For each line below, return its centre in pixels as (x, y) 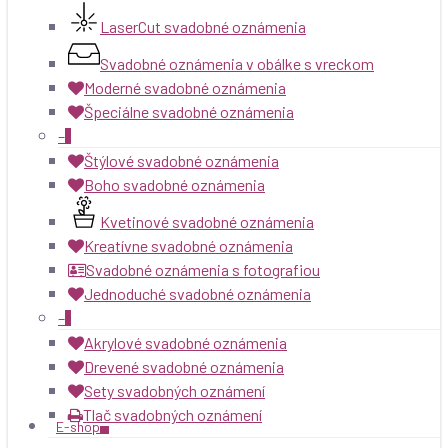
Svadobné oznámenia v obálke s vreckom (237, 63)
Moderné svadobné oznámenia (185, 87)
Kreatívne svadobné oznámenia (188, 245)
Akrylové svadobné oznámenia (185, 342)
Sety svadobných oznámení (174, 390)
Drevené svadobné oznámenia (184, 366)
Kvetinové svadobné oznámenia (207, 221)
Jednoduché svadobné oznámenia (197, 293)
